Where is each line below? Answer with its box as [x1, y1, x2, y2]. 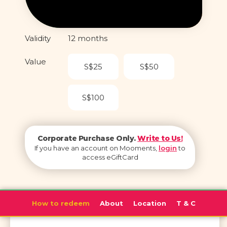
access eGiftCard [82, 153, 138, 161]
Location [133, 199, 166, 207]
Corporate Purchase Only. [37, 134, 138, 143]
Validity [25, 33, 51, 43]
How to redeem [31, 199, 90, 207]
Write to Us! [137, 134, 183, 143]
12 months [68, 33, 107, 43]
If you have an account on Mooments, [34, 144, 159, 152]
